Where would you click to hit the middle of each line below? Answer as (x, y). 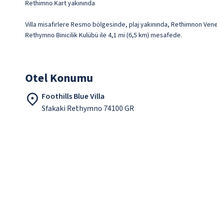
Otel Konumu (59, 78)
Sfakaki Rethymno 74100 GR (88, 109)
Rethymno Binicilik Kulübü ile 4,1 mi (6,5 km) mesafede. (104, 36)
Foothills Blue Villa (73, 97)
